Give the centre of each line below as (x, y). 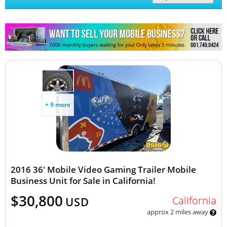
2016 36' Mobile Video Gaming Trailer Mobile (103, 169)
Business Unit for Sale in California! (83, 181)
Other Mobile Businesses (85, 29)
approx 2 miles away (178, 212)
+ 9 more (58, 105)
